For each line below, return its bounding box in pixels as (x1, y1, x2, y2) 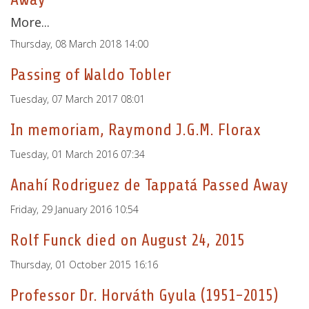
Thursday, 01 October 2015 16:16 (10, 258, 158, 271)
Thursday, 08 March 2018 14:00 (10, 37, 148, 50)
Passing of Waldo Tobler (10, 66, 171, 84)
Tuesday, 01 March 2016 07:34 (10, 148, 145, 161)
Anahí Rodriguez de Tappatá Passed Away (10, 176, 288, 195)
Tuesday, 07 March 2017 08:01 (10, 92, 145, 106)
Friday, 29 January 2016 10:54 (10, 203, 139, 216)
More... (10, 14, 50, 30)
